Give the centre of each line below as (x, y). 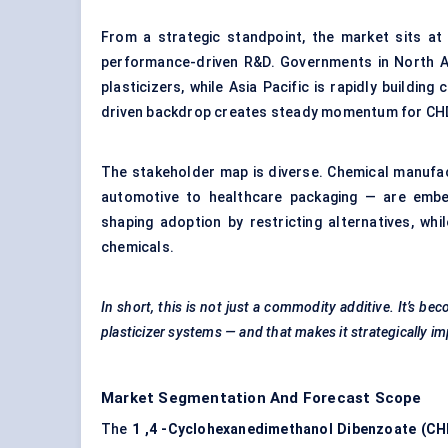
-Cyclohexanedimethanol (247, 429)
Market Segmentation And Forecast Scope (261, 398)
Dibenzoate (377, 429)
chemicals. (137, 247)
